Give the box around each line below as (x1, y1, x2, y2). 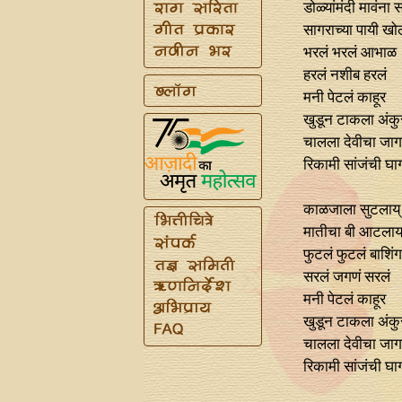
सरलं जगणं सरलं (302, 267, 390, 285)
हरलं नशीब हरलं (302, 66, 387, 83)
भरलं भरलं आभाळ (302, 43, 397, 61)
